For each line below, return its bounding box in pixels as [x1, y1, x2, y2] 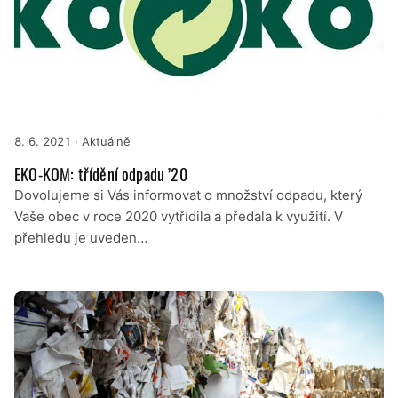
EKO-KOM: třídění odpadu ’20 [14, 163, 187, 187]
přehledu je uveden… [14, 229, 147, 247]
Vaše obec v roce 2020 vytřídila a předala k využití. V [14, 208, 343, 226]
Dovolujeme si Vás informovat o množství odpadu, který [14, 187, 362, 204]
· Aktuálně [71, 134, 131, 149]
